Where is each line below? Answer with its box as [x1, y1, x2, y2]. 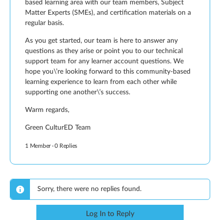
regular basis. [25, 20, 64, 27]
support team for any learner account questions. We [25, 58, 184, 65]
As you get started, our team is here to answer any [25, 37, 178, 44]
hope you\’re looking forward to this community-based [25, 68, 191, 75]
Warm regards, [25, 107, 69, 113]
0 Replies [55, 143, 78, 149]
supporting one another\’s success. [25, 89, 130, 96]
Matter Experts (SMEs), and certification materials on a [25, 9, 191, 16]
